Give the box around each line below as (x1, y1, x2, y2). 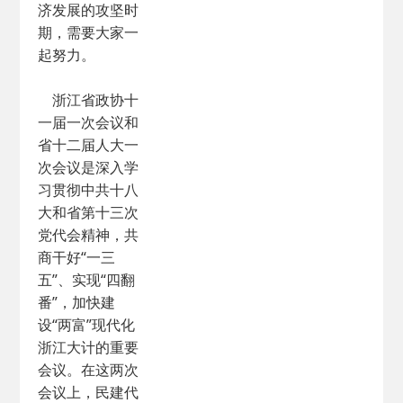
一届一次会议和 (38, 112, 139, 132)
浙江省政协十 (38, 90, 139, 110)
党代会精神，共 (38, 225, 139, 245)
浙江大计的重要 (38, 337, 139, 357)
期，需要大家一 (38, 22, 139, 42)
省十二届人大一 (38, 135, 139, 155)
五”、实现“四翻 (38, 270, 136, 290)
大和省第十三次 (38, 202, 139, 222)
